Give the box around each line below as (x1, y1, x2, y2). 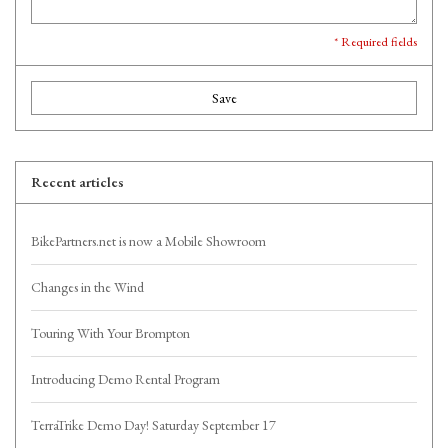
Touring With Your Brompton (31, 324, 190, 343)
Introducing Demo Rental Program (31, 370, 220, 389)
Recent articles (31, 173, 124, 192)
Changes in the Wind (31, 278, 144, 297)
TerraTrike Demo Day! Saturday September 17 (31, 416, 276, 435)
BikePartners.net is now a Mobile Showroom (31, 232, 266, 251)
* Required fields (334, 33, 417, 51)
